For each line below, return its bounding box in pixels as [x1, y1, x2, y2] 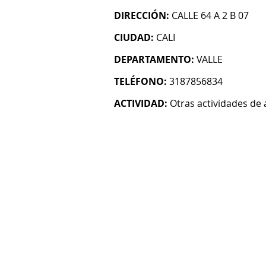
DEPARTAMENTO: [114, 53, 194, 66]
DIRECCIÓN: [114, 9, 169, 22]
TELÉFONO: [114, 75, 167, 88]
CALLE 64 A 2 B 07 [172, 9, 249, 22]
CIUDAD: [114, 31, 154, 44]
